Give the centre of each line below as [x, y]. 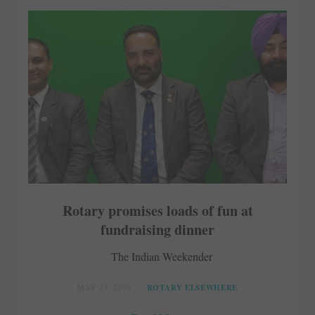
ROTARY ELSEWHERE [192, 287]
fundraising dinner [157, 229]
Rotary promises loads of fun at [157, 210]
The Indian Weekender [162, 256]
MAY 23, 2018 [104, 287]
